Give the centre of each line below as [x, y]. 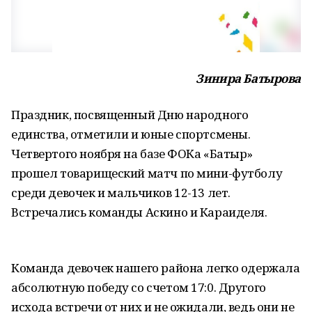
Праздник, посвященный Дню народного [130, 115]
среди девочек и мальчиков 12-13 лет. [121, 193]
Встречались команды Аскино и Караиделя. [139, 212]
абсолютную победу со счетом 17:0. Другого [139, 287]
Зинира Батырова [248, 78]
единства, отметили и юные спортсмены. [131, 134]
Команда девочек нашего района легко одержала [156, 268]
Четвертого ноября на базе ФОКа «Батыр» [132, 154]
